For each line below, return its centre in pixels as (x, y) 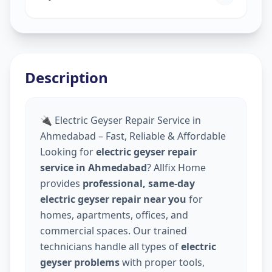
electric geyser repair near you (113, 199)
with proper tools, (162, 262)
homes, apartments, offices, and (114, 215)
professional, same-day (139, 183)
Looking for (68, 151)
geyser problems (80, 262)
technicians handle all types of (110, 246)
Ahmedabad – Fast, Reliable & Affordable (133, 136)
